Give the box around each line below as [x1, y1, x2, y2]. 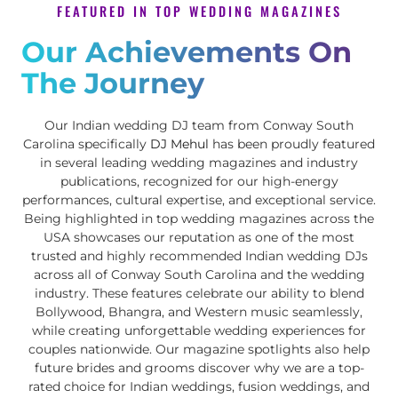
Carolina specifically [23, 135, 150, 152]
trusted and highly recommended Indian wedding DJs [30, 247, 368, 264]
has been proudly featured [209, 135, 375, 152]
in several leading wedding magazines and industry [40, 154, 358, 171]
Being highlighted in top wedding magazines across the [24, 210, 374, 227]
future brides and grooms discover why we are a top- [34, 359, 364, 376]
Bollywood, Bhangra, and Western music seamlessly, [36, 303, 362, 320]
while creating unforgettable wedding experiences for [32, 322, 366, 338]
